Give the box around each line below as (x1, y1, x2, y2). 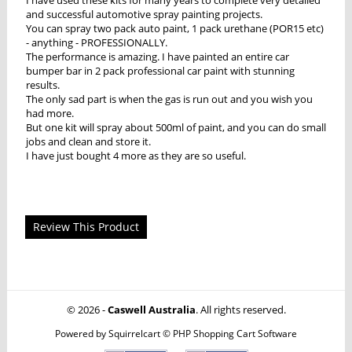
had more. (25, 105, 74, 120)
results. (25, 77, 60, 92)
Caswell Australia (107, 302, 196, 317)
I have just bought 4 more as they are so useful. (25, 148, 246, 163)
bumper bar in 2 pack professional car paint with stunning (25, 63, 295, 78)
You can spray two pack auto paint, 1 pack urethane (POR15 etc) (25, 20, 324, 35)
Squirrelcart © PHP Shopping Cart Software (108, 326, 297, 339)
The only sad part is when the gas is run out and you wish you (25, 91, 313, 106)
